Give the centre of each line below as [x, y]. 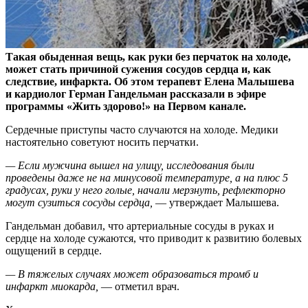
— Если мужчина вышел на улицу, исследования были [130, 166]
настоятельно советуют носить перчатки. [102, 142]
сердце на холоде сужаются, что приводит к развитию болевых [154, 239]
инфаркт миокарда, [53, 287]
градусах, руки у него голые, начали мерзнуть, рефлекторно [145, 190]
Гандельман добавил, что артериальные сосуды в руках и [140, 226]
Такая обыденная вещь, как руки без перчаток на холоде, [148, 57]
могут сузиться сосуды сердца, [79, 203]
